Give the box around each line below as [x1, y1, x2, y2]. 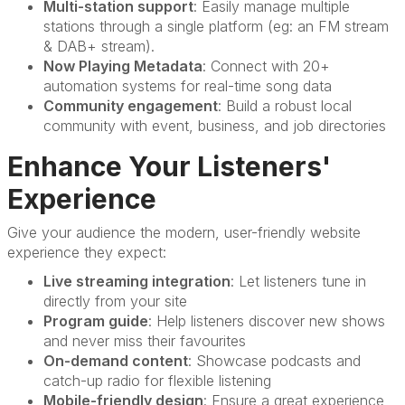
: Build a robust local [218, 97, 352, 115]
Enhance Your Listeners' [7, 150, 331, 183]
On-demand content [43, 352, 188, 370]
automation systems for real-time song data [43, 77, 332, 95]
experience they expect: [7, 243, 171, 261]
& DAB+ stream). [43, 37, 155, 55]
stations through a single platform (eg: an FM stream [43, 17, 389, 35]
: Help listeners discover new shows [148, 312, 385, 330]
